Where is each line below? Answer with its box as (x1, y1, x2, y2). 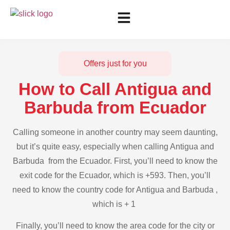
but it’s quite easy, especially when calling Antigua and (16, 142, 214, 151)
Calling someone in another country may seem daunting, (12, 128, 218, 137)
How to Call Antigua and (18, 80, 212, 99)
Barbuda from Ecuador (24, 98, 206, 117)
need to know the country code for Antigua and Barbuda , (12, 185, 218, 194)
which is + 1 (92, 200, 138, 208)
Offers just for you (83, 59, 147, 68)
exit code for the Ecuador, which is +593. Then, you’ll (20, 171, 210, 180)
